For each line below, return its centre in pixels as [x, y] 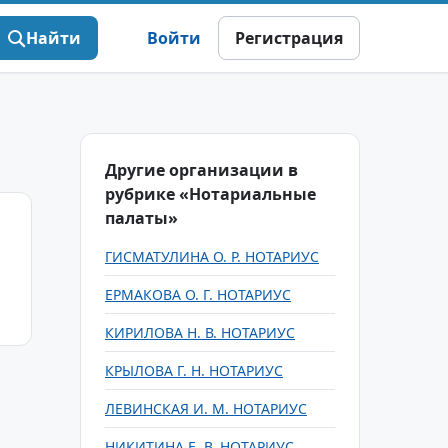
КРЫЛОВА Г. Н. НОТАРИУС [194, 370]
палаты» [141, 218]
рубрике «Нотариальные [210, 194]
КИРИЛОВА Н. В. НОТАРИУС [200, 332]
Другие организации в [201, 170]
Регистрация [289, 38]
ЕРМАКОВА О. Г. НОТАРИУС [198, 294]
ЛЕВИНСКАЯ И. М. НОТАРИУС [206, 408]
